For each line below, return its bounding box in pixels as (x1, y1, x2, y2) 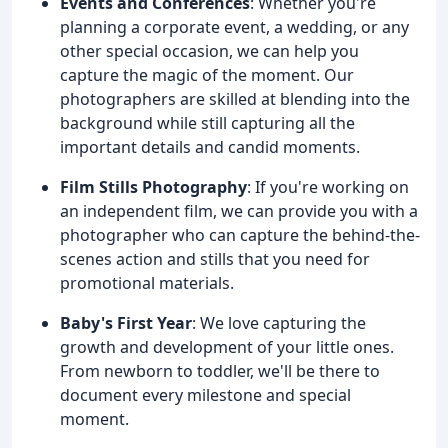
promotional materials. (60, 271, 234, 294)
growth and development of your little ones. (60, 335, 394, 358)
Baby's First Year (60, 311, 192, 334)
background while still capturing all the (60, 111, 355, 134)
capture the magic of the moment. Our (60, 63, 354, 86)
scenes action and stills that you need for (60, 247, 370, 270)
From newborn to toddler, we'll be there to (60, 359, 380, 382)
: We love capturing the (192, 311, 366, 334)
